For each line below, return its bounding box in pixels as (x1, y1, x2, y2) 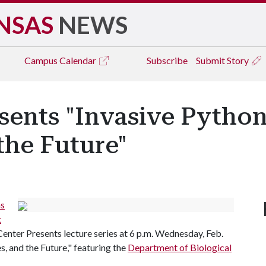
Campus (24, 55, 59, 66)
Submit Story (196, 55, 251, 66)
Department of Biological (128, 242, 232, 253)
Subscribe (147, 55, 188, 66)
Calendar (59, 55, 98, 66)
